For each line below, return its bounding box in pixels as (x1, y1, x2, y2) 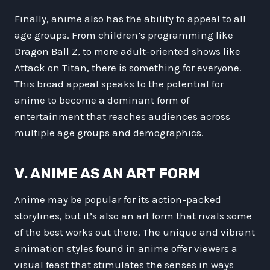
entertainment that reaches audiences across (14, 110, 230, 122)
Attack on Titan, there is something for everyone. (14, 61, 242, 74)
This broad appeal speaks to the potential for (14, 77, 224, 90)
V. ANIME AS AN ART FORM (14, 165, 200, 182)
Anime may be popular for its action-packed (14, 193, 221, 206)
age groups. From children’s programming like (14, 28, 233, 41)
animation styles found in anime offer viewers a (14, 242, 237, 254)
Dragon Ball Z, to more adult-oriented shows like (14, 45, 240, 57)
